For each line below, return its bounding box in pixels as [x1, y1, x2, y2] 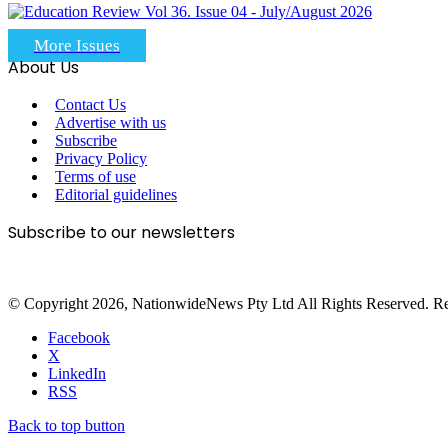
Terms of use [55, 167, 136, 185]
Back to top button [8, 416, 125, 434]
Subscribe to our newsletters [8, 220, 235, 244]
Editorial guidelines [55, 185, 177, 203]
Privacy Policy [55, 149, 147, 167]
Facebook [48, 328, 110, 346]
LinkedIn [48, 364, 106, 382]
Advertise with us [55, 113, 166, 131]
